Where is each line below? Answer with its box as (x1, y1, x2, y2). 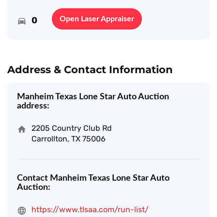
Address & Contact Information (7, 63, 173, 76)
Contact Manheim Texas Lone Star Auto (17, 174, 170, 183)
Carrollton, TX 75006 (31, 134, 106, 143)
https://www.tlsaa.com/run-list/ (31, 205, 149, 214)
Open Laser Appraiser (60, 15, 134, 23)
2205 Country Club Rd (31, 124, 112, 133)
